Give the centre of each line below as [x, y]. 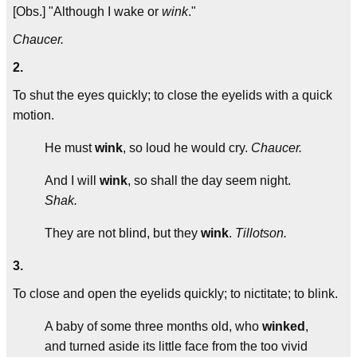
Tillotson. [261, 233]
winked [284, 326]
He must [70, 148]
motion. [33, 115]
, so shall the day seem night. [209, 180]
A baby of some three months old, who [153, 326]
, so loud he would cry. [187, 148]
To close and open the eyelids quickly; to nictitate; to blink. [175, 294]
